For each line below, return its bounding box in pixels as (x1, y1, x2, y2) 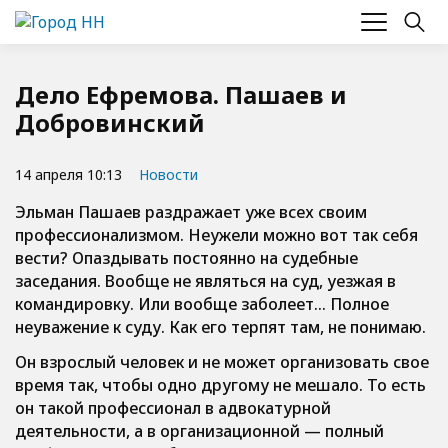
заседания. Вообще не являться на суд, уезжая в (15, 270, 396, 292)
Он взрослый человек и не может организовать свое (15, 351, 429, 373)
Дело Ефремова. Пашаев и (15, 78, 347, 111)
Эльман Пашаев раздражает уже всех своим (15, 201, 367, 223)
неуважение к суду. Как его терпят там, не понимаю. (15, 316, 426, 338)
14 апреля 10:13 (15, 164, 122, 184)
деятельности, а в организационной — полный (15, 420, 384, 442)
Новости (139, 165, 198, 184)
